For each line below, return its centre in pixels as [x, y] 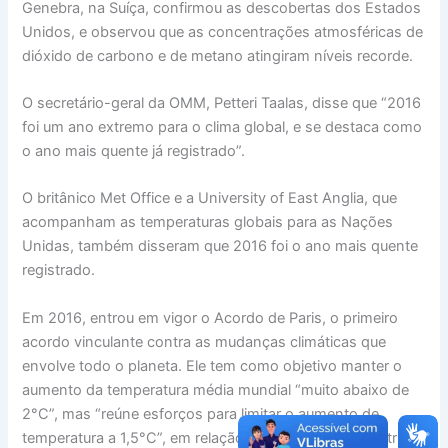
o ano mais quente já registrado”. [134, 150]
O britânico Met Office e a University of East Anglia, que [210, 198]
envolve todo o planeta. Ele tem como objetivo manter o [212, 365]
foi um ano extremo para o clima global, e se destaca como [222, 126]
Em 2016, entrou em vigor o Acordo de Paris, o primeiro [210, 317]
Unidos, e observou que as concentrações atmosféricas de [223, 31]
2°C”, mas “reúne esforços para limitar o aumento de [201, 413]
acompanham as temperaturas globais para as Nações [208, 222]
